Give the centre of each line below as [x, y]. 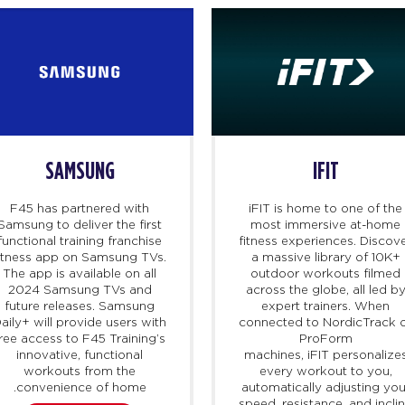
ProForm [325, 339]
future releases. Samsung [80, 306]
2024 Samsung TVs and [80, 290]
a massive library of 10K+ [325, 257]
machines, [275, 355]
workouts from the [80, 371]
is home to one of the [337, 208]
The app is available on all [80, 273]
